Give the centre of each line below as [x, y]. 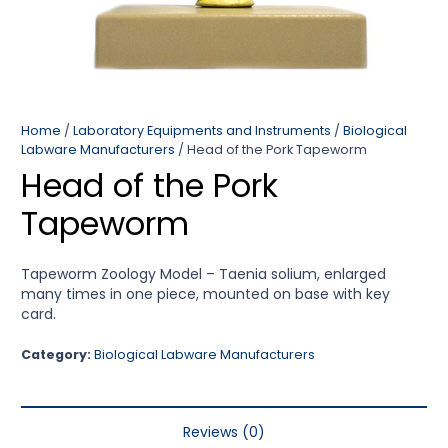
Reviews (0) [224, 432]
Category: [57, 355]
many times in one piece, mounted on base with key [205, 294]
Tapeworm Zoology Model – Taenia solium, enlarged [203, 274]
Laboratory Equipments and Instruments [202, 130]
